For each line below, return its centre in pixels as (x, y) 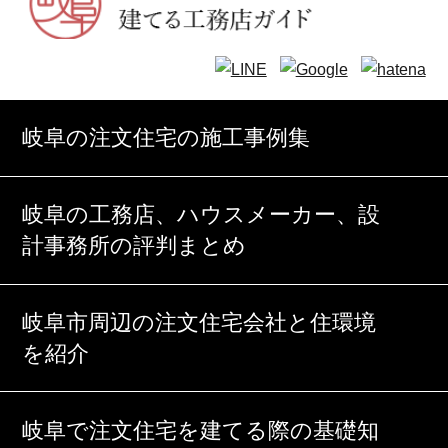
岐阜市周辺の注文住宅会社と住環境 (199, 323)
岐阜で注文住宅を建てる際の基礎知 (201, 430)
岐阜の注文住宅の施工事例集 (166, 138)
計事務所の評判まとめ (134, 246)
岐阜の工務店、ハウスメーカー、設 (201, 215)
